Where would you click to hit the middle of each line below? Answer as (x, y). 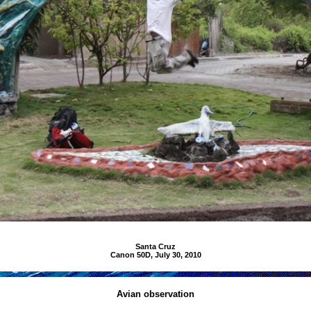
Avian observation (155, 294)
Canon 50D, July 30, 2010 (155, 255)
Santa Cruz (155, 247)
